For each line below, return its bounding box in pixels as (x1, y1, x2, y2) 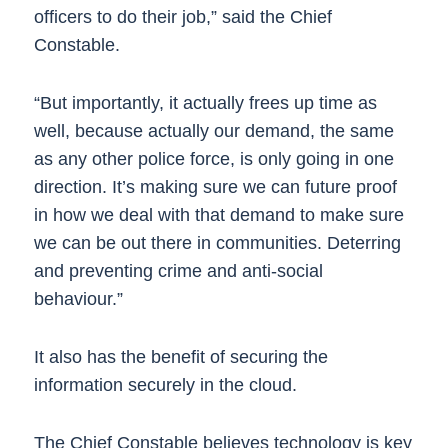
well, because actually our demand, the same (33, 121, 394, 141)
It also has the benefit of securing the (33, 347, 328, 367)
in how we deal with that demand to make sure (33, 205, 404, 225)
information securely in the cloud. (33, 375, 297, 395)
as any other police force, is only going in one (33, 149, 394, 169)
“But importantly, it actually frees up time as (33, 93, 377, 113)
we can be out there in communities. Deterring (33, 233, 401, 253)
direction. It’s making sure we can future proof (33, 177, 397, 197)
